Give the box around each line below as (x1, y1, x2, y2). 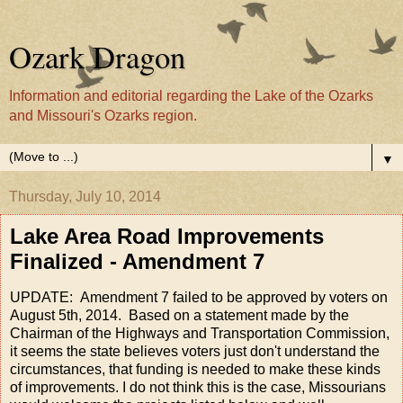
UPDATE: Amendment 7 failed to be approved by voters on (10, 289, 388, 305)
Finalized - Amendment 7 (10, 249, 264, 273)
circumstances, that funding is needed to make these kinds (10, 361, 381, 377)
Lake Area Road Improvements (10, 224, 324, 248)
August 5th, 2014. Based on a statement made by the (10, 307, 349, 323)
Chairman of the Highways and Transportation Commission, (10, 325, 390, 341)
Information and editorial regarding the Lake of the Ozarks (9, 88, 373, 103)
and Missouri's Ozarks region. (9, 108, 197, 123)
